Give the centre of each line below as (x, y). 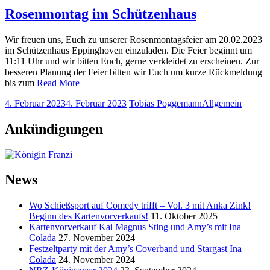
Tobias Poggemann (165, 103)
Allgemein (222, 103)
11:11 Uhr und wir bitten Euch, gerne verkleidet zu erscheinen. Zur (132, 61)
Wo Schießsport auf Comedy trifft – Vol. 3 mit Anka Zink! (140, 206)
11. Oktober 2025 (184, 216)
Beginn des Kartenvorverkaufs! (89, 216)
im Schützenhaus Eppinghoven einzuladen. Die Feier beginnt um (128, 50)
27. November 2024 (97, 238)
